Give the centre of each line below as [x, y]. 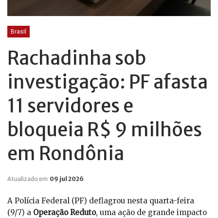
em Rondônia [66, 154]
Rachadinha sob [77, 58]
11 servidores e [70, 106]
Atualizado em [28, 179]
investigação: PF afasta [108, 82]
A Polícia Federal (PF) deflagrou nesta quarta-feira [101, 201]
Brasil [18, 32]
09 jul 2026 [67, 179]
